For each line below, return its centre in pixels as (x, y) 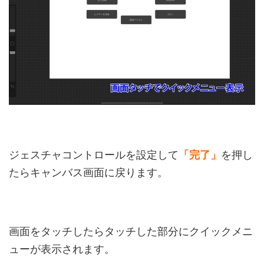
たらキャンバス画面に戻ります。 (88, 173)
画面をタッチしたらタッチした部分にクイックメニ (131, 232)
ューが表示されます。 (62, 250)
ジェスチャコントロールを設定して (94, 155)
